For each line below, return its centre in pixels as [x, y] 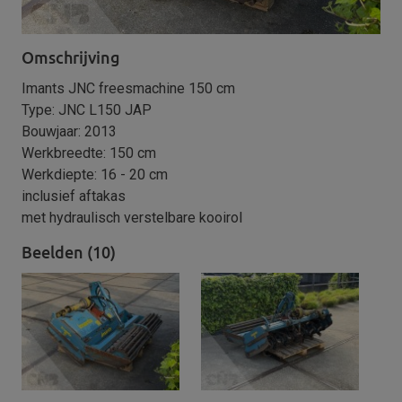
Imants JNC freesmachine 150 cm [128, 88]
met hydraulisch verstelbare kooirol [132, 217]
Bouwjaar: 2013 [69, 131]
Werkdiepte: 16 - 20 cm [95, 174]
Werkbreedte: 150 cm [89, 153]
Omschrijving [71, 57]
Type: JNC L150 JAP [87, 109]
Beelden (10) [69, 252]
